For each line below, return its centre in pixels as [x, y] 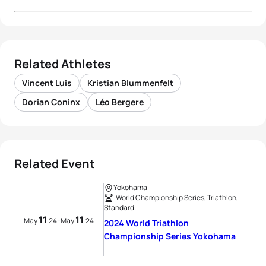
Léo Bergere [120, 102]
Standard [119, 208]
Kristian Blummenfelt [130, 83]
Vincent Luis [47, 83]
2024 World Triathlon [146, 223]
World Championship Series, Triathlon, [177, 197]
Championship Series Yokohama [170, 236]
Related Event [55, 164]
